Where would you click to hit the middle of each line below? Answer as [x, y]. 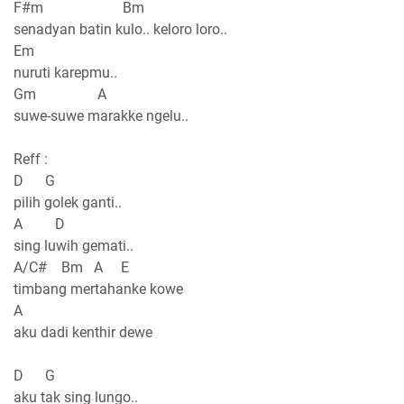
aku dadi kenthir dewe [83, 332]
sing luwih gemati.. [73, 245]
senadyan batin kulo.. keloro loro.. [120, 29]
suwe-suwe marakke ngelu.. [101, 115]
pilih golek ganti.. [68, 202]
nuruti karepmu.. [65, 72]
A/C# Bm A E [71, 267]
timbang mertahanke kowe [98, 289]
